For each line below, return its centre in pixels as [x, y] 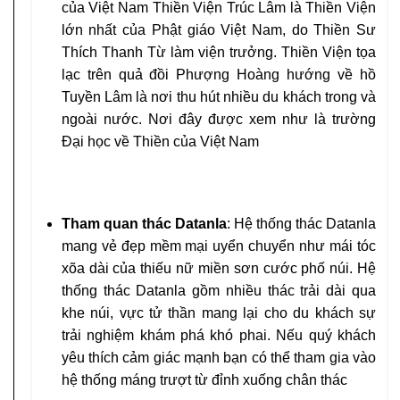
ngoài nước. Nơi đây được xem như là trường [218, 120]
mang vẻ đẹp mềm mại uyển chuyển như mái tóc [218, 246]
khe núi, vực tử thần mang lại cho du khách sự [218, 313]
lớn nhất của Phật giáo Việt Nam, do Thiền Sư [218, 30]
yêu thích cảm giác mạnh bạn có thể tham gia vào [218, 358]
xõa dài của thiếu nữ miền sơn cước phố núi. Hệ [218, 269]
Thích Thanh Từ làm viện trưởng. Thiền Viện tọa [218, 53]
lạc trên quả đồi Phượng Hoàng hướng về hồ [218, 75]
